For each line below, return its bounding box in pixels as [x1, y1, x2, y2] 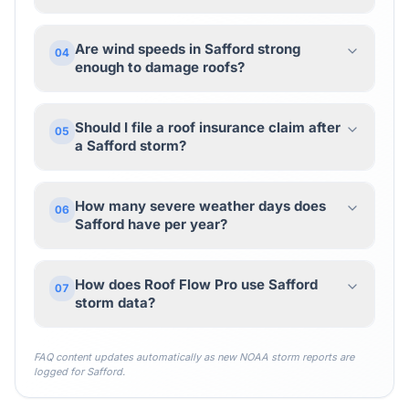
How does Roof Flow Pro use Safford [75, 276, 318, 293]
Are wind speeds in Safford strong [75, 40, 300, 58]
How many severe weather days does [75, 197, 326, 215]
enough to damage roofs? [75, 58, 245, 76]
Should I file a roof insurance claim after [75, 119, 341, 136]
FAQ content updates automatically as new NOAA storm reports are [34, 351, 354, 363]
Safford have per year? [75, 215, 227, 233]
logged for [34, 365, 87, 378]
